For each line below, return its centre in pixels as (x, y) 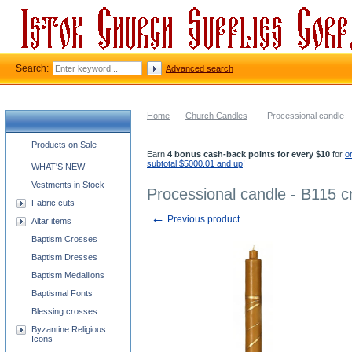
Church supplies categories (68, 142)
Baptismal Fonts (62, 293)
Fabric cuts (53, 203)
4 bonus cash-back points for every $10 (249, 154)
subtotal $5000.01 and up (195, 163)
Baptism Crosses (64, 239)
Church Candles (216, 115)
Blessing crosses (64, 311)
